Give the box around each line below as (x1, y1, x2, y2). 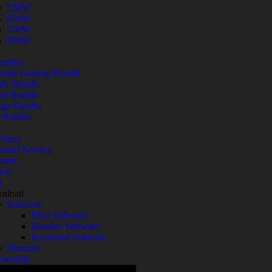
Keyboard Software (32, 232, 107, 242)
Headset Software (32, 221, 100, 231)
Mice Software (32, 210, 88, 220)
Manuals (7, 243, 40, 253)
